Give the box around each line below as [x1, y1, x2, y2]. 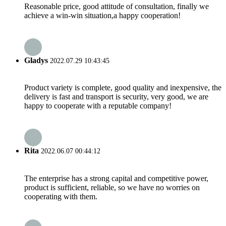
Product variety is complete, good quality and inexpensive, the [24, 83, 221, 92]
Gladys [24, 55, 48, 65]
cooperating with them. [24, 192, 97, 201]
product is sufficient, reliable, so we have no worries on [24, 183, 200, 192]
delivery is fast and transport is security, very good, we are [24, 92, 208, 101]
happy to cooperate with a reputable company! [24, 101, 172, 110]
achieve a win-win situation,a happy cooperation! [24, 11, 181, 20]
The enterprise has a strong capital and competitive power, [24, 174, 208, 183]
